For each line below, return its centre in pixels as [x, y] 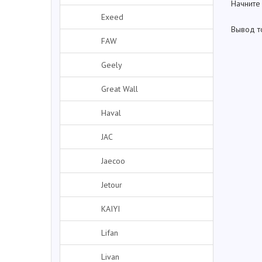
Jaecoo [113, 161]
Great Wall [120, 89]
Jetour [112, 185]
